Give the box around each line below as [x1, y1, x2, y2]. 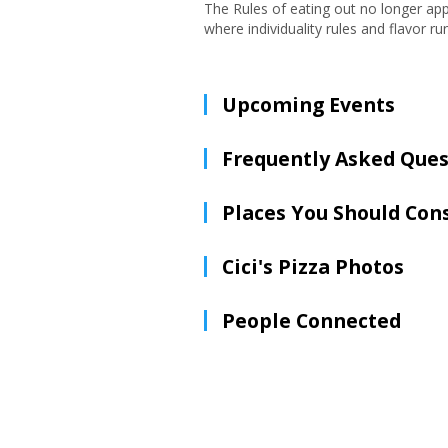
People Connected [222, 307, 401, 334]
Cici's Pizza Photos [222, 253, 404, 280]
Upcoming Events [222, 91, 395, 118]
